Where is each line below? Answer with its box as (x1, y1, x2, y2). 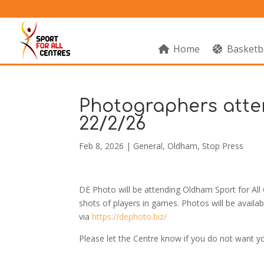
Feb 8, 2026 (79, 140, 124, 151)
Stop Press (202, 140, 244, 151)
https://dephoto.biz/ (92, 211, 167, 222)
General (133, 140, 163, 151)
